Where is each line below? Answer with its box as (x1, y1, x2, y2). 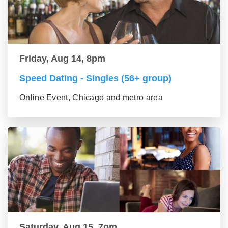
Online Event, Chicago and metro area (19, 93, 163, 102)
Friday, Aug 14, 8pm (19, 53, 105, 64)
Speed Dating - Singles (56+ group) (19, 73, 172, 84)
